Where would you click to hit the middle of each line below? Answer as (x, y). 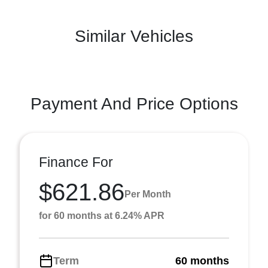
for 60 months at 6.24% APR (102, 215)
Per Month (148, 194)
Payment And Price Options (134, 103)
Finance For (76, 162)
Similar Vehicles (134, 36)
